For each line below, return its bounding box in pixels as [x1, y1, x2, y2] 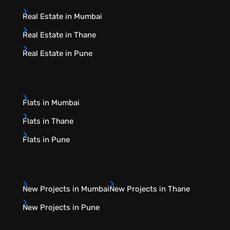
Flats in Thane [23, 117, 73, 126]
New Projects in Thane [109, 184, 190, 194]
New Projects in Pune [23, 203, 100, 213]
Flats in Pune [23, 135, 70, 145]
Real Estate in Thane [23, 30, 96, 40]
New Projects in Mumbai [23, 184, 109, 194]
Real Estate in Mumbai [23, 12, 102, 22]
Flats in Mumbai [23, 98, 80, 108]
